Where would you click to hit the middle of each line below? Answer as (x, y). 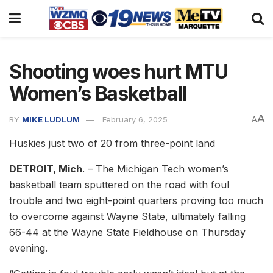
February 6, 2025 (135, 119)
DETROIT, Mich (46, 168)
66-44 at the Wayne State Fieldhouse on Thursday (127, 232)
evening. (28, 248)
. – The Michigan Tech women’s (155, 168)
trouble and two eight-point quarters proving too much (136, 200)
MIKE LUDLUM (51, 119)
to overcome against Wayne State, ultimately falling (127, 216)
